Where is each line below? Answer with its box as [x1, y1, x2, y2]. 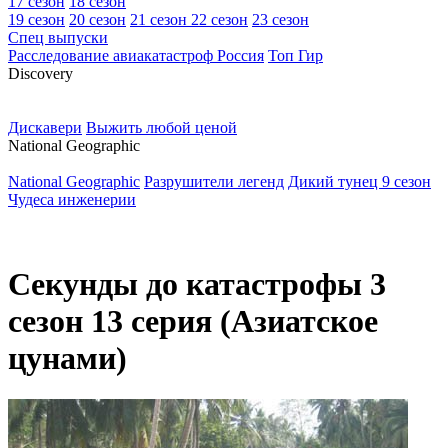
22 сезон [191, 11, 248, 28]
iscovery [20, 65, 73, 82]
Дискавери [8, 119, 82, 136]
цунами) [8, 340, 127, 377]
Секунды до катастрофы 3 [8, 266, 386, 303]
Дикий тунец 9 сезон [288, 173, 431, 190]
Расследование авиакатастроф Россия [8, 47, 264, 64]
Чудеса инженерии [8, 191, 136, 208]
